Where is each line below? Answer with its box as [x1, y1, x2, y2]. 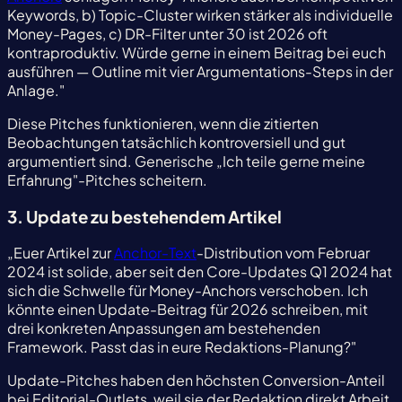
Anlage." [7, 81, 65, 100]
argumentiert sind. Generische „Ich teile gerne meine [7, 152, 365, 170]
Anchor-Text [114, 243, 197, 263]
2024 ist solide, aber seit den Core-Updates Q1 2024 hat [7, 262, 392, 282]
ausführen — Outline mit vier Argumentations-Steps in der [7, 62, 393, 81]
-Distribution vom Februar [197, 243, 370, 263]
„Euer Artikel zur [7, 243, 114, 263]
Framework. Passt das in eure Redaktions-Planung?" [7, 337, 356, 357]
